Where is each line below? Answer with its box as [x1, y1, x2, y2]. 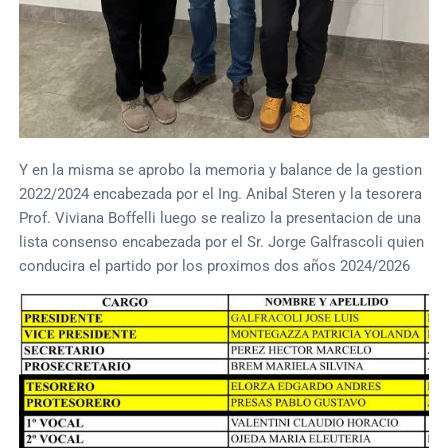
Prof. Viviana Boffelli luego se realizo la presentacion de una [19, 208, 422, 227]
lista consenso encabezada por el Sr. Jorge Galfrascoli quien [19, 232, 425, 251]
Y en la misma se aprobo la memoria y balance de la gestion [19, 160, 423, 179]
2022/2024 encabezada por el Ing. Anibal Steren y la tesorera [19, 184, 423, 203]
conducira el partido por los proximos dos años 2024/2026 [19, 256, 411, 275]
